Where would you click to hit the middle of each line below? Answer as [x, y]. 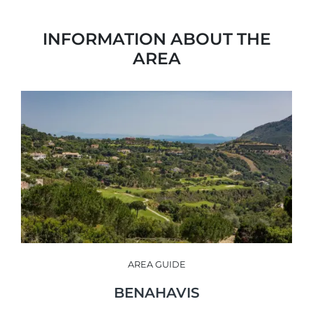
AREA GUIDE [156, 264]
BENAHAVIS [156, 292]
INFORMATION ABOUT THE [156, 38]
